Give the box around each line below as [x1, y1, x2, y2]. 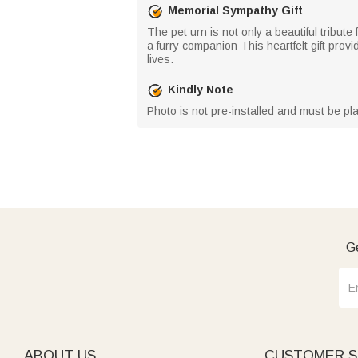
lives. [147, 52, 173, 66]
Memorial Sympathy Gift [168, 4, 303, 17]
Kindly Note [168, 83, 233, 96]
